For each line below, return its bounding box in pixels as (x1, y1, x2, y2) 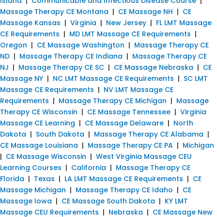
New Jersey (106, 17, 146, 28)
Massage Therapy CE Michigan (59, 95, 167, 106)
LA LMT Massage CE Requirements (64, 173, 183, 184)
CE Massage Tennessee (87, 107, 170, 117)
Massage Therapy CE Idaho (76, 185, 173, 195)
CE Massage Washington (37, 40, 124, 50)
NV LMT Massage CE (104, 84, 173, 94)
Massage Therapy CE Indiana (19, 51, 123, 61)
